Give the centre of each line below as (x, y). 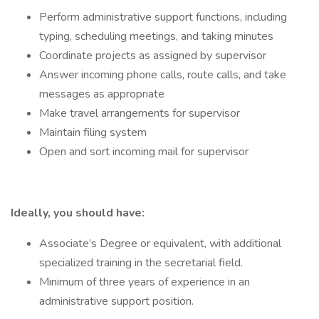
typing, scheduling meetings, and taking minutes (156, 36)
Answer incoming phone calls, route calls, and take (163, 75)
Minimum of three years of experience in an (145, 282)
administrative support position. (116, 301)
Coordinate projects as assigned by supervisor (153, 56)
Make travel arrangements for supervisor (140, 113)
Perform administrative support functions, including (163, 17)
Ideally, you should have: (79, 213)
